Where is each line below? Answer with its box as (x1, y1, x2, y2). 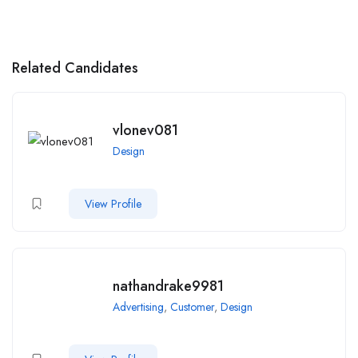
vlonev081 (113, 119, 178, 141)
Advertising (113, 298, 164, 315)
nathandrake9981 (113, 275, 224, 296)
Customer (170, 298, 214, 315)
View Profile (85, 195, 141, 212)
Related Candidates (12, 57, 138, 78)
